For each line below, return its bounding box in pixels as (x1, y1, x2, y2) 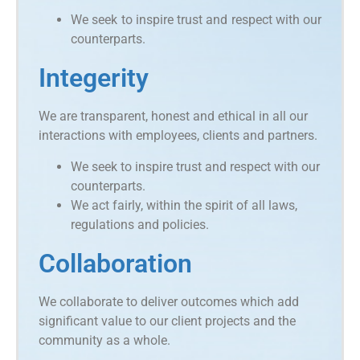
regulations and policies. (71, 216, 209, 232)
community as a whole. (39, 332, 170, 348)
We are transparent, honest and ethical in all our (39, 108, 308, 125)
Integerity (39, 63, 149, 94)
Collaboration (39, 247, 192, 279)
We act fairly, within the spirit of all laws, (71, 197, 297, 213)
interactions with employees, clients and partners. (39, 128, 317, 144)
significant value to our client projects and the (39, 313, 296, 329)
